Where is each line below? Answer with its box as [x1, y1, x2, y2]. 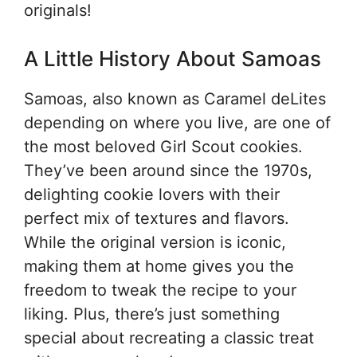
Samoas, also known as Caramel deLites [24, 89, 326, 108]
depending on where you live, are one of [24, 113, 331, 132]
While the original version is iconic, [24, 233, 286, 252]
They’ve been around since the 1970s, [24, 161, 312, 180]
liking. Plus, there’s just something [24, 304, 280, 324]
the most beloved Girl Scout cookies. [24, 137, 303, 156]
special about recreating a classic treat [24, 328, 314, 347]
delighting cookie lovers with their [24, 185, 280, 204]
